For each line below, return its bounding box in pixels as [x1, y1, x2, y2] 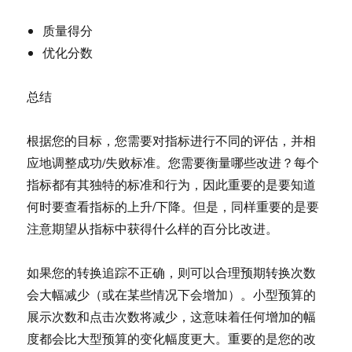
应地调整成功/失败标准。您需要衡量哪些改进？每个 [27, 154, 320, 170]
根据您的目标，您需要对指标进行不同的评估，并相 [27, 132, 317, 148]
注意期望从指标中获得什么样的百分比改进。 [27, 220, 279, 236]
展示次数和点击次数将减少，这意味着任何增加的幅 [27, 308, 317, 324]
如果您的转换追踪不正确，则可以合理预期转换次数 [27, 264, 317, 280]
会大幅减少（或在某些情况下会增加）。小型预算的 [27, 286, 317, 302]
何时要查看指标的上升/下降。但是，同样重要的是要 [27, 198, 320, 214]
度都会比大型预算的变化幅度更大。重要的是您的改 [27, 330, 317, 346]
